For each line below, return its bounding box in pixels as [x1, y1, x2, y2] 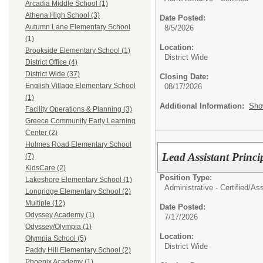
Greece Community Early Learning [25, 117, 136, 126]
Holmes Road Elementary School [25, 140, 131, 149]
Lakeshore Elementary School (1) [25, 176, 132, 184]
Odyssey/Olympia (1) [25, 222, 92, 231]
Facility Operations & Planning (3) [25, 105, 132, 114]
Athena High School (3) [25, 11, 100, 20]
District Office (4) [25, 58, 77, 67]
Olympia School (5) [25, 234, 86, 243]
